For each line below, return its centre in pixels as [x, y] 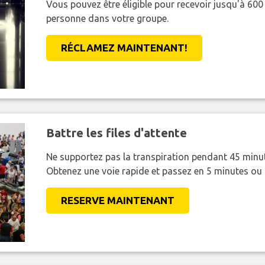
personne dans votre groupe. [107, 19]
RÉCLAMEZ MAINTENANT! [124, 48]
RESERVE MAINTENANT [117, 201]
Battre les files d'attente [116, 133]
